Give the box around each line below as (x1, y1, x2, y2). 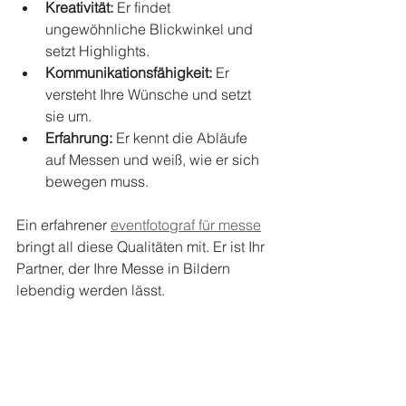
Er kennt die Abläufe (112, 128, 251, 147)
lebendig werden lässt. (16, 280, 165, 299)
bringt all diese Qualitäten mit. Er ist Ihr (16, 237, 268, 256)
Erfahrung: (45, 128, 112, 147)
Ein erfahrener (16, 215, 111, 234)
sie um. (45, 106, 92, 125)
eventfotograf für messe (111, 215, 261, 234)
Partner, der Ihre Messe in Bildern (16, 258, 234, 277)
